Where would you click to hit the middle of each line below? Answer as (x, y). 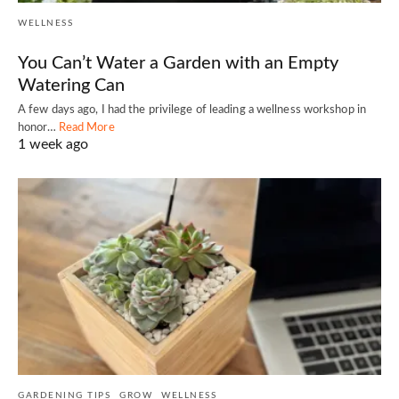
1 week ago (53, 144)
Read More (86, 127)
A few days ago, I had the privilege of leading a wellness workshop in (192, 110)
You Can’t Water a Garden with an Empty (178, 63)
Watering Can (71, 85)
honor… (38, 127)
